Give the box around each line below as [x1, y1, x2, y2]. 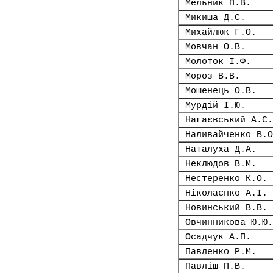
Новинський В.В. [185, 203, 268, 213]
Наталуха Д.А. [185, 144, 257, 154]
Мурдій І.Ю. [185, 101, 246, 110]
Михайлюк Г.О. [185, 27, 257, 37]
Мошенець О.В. [185, 86, 257, 96]
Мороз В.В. [185, 71, 240, 81]
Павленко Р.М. [185, 247, 257, 257]
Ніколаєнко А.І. [185, 188, 268, 198]
